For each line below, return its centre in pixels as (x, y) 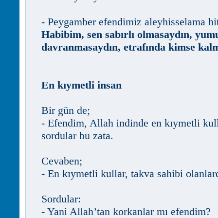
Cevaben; (62, 161)
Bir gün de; (66, 110)
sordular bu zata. (77, 136)
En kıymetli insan (82, 85)
